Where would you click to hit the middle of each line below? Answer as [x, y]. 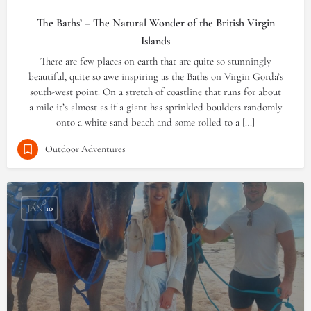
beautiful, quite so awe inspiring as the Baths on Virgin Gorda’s [155, 76]
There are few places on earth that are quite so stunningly [155, 61]
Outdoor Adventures [85, 149]
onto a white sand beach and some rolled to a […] [155, 122]
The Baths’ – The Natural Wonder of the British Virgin [155, 23]
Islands [155, 41]
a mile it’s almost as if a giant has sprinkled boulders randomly [155, 107]
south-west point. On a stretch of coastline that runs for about [155, 92]
